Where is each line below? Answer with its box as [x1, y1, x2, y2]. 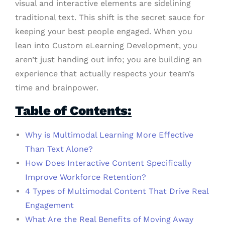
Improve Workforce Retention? [25, 172, 146, 182]
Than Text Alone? [25, 144, 93, 154]
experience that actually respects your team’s [15, 69, 194, 79]
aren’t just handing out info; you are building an [15, 55, 202, 65]
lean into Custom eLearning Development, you [15, 41, 197, 51]
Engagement [25, 200, 74, 210]
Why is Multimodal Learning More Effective [25, 130, 193, 140]
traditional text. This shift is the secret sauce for [15, 13, 205, 23]
